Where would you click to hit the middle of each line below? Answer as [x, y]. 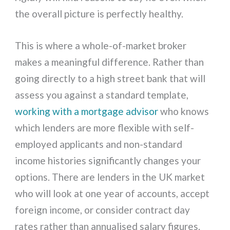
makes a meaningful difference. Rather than [110, 62]
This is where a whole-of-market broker [101, 46]
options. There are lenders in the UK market [110, 177]
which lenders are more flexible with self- [105, 128]
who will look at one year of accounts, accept [112, 194]
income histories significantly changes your [108, 161]
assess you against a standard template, [102, 95]
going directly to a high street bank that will [110, 79]
